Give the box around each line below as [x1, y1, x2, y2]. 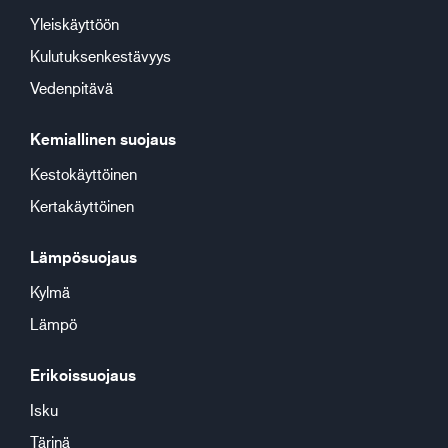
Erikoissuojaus [30, 365, 136, 385]
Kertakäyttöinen [30, 196, 134, 215]
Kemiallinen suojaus [30, 129, 176, 149]
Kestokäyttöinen [30, 164, 137, 183]
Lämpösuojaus [30, 247, 137, 267]
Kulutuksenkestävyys [30, 46, 171, 65]
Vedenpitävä [30, 78, 113, 97]
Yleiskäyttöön [30, 14, 119, 33]
